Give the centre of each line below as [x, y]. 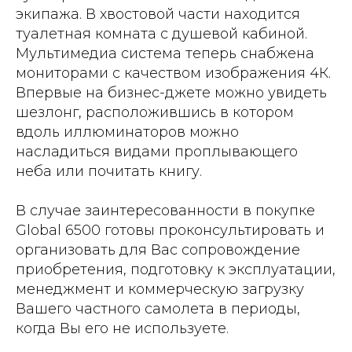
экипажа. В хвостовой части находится [158, 14]
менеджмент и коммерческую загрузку [160, 289]
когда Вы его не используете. [122, 328]
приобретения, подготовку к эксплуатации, [176, 269]
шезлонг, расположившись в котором [155, 112]
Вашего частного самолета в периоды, [158, 308]
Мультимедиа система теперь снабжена [165, 53]
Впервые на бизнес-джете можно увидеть [171, 92]
